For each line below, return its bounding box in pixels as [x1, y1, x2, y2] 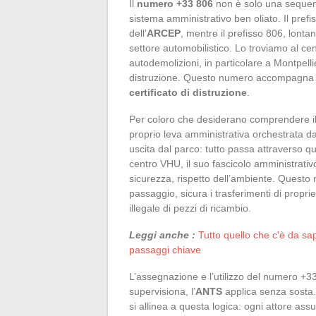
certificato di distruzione [129, 86, 247, 98]
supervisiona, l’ [129, 285, 195, 297]
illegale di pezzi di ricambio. [129, 202, 251, 214]
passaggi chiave [129, 243, 201, 255]
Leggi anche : [129, 229, 195, 241]
